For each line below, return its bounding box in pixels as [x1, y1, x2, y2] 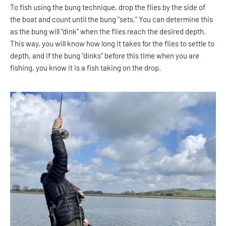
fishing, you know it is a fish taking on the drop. [10, 63, 161, 73]
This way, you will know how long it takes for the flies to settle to [10, 39, 214, 48]
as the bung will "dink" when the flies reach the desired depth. [10, 27, 206, 36]
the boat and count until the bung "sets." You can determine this [10, 15, 213, 24]
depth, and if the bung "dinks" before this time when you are [10, 51, 199, 61]
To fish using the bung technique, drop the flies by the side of [10, 3, 205, 12]
